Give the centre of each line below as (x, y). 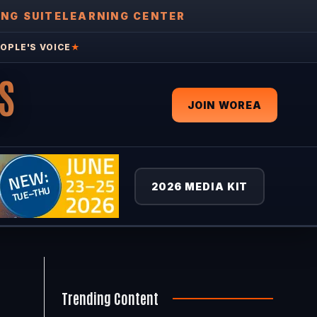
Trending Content (110, 298)
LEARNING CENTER (124, 16)
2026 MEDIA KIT (200, 186)
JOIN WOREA (225, 105)
